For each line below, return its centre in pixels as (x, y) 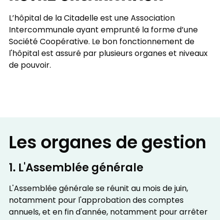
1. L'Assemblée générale (76, 169)
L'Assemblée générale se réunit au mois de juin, (98, 189)
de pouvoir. (30, 66)
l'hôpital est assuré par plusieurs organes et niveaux (108, 54)
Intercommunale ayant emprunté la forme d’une (103, 30)
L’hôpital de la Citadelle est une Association (92, 18)
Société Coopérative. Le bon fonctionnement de (101, 42)
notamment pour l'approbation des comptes (96, 201)
